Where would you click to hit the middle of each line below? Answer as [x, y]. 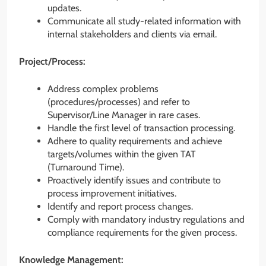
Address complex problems [103, 89]
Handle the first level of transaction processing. [141, 128]
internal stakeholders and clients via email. [132, 34]
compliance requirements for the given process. [142, 233]
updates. [64, 8]
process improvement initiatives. [112, 194]
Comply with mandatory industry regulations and [146, 220]
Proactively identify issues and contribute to [134, 180]
